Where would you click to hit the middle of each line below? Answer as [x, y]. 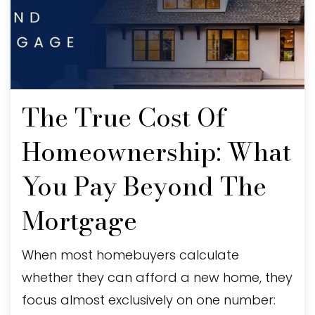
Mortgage [79, 220]
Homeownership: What [156, 152]
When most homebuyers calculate [130, 255]
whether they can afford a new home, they [157, 277]
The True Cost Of [124, 117]
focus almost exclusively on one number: [149, 300]
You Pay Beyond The [144, 186]
